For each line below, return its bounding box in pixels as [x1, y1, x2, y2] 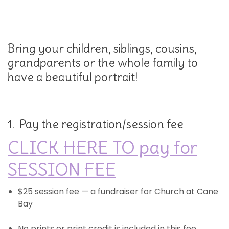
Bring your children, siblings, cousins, [8, 41, 197, 56]
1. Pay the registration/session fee [8, 117, 184, 132]
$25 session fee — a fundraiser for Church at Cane [18, 186, 218, 198]
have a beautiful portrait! [8, 70, 138, 85]
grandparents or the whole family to [8, 56, 198, 71]
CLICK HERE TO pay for [8, 136, 197, 159]
